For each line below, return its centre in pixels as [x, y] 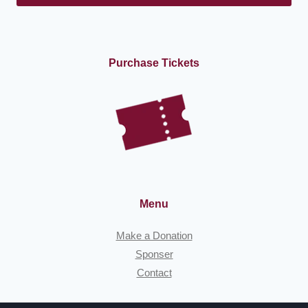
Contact [154, 272]
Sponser [154, 254]
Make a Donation [154, 235]
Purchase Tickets [154, 63]
